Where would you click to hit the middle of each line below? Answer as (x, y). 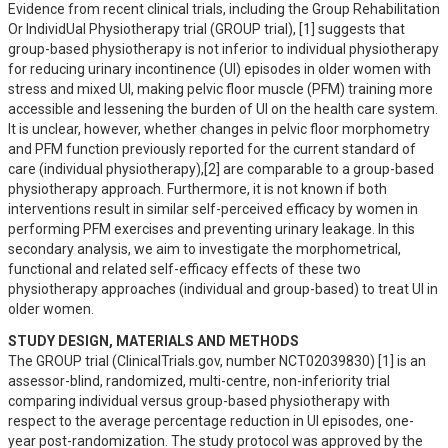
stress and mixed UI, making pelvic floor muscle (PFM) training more (220, 89)
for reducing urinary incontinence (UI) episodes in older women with (219, 69)
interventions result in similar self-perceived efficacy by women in (213, 209)
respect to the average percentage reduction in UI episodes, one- (211, 421)
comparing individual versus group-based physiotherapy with (199, 401)
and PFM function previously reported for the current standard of (212, 149)
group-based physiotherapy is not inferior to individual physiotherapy (223, 49)
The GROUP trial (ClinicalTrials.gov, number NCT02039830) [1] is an (217, 361)
